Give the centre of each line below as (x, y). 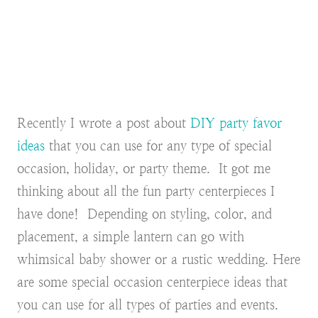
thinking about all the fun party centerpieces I (146, 192)
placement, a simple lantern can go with (131, 237)
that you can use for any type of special (158, 146)
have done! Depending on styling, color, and (144, 214)
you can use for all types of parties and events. (148, 305)
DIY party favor (236, 124)
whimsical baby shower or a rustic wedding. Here (159, 260)
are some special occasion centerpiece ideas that (152, 283)
